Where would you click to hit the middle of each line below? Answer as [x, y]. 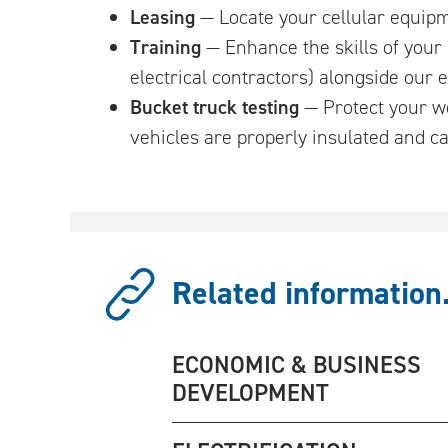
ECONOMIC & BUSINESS [296, 364]
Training [165, 46]
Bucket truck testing [214, 106]
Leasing [162, 16]
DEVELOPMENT [250, 392]
